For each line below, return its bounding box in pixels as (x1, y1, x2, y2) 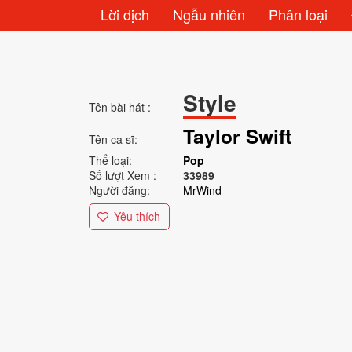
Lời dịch (100, 4, 149, 24)
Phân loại (268, 4, 328, 24)
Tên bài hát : (88, 99, 151, 115)
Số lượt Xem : (88, 167, 156, 183)
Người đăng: (88, 182, 150, 198)
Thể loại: (88, 152, 132, 168)
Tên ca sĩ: (88, 131, 137, 147)
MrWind (182, 182, 222, 198)
